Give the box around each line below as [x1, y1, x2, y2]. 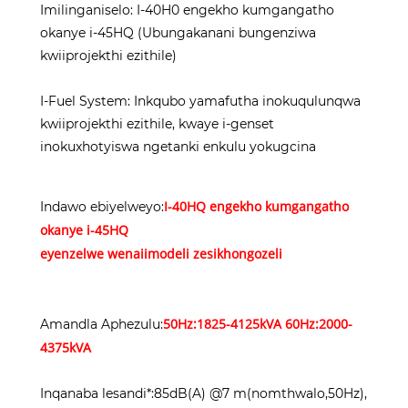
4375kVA [40, 339, 91, 357]
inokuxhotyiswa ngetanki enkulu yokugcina [40, 138, 316, 156]
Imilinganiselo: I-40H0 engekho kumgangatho [40, 2, 334, 19]
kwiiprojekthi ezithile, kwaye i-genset [40, 116, 274, 133]
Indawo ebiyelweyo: [40, 199, 164, 216]
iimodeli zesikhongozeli [140, 245, 282, 263]
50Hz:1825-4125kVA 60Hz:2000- [163, 315, 352, 333]
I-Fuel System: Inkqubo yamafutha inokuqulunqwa [40, 93, 361, 110]
